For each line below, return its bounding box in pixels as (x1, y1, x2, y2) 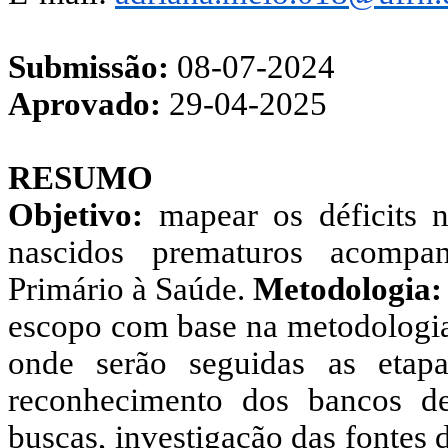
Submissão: (8, 48, 177, 85)
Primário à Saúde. (8, 270, 254, 307)
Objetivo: (8, 196, 143, 233)
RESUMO (8, 159, 153, 196)
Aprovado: (8, 85, 169, 122)
